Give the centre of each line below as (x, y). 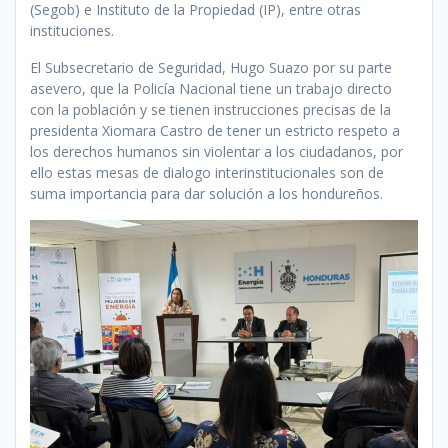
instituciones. (72, 30)
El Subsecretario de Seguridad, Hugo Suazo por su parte (211, 67)
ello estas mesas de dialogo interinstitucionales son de (207, 172)
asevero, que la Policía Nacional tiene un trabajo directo (211, 88)
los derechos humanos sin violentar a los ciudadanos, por (216, 151)
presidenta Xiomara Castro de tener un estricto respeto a (215, 130)
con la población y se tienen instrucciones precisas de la (210, 109)
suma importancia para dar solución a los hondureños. (206, 193)
